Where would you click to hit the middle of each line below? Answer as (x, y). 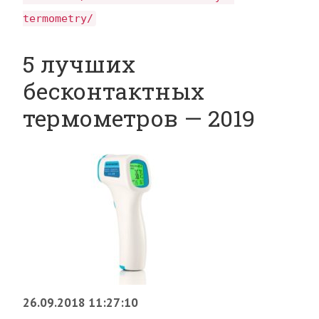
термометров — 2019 (139, 118)
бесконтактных (114, 91)
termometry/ (58, 19)
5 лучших (79, 64)
